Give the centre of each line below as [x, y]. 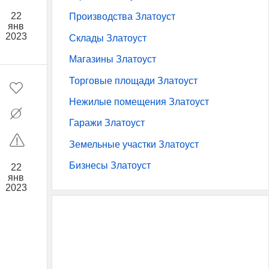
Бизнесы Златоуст [110, 166]
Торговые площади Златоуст [133, 80]
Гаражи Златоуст [107, 123]
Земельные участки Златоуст [134, 144]
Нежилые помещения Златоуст [139, 101]
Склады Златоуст [108, 38]
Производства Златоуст [122, 17]
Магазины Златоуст [113, 59]
